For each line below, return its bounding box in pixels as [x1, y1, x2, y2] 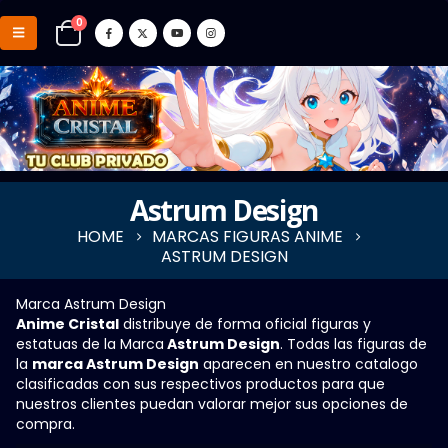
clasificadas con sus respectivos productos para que [16, 373, 385, 394]
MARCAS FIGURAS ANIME [152, 224, 343, 248]
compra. [16, 413, 75, 434]
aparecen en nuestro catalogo [199, 353, 418, 374]
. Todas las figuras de [280, 333, 427, 354]
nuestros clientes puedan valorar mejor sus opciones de [16, 393, 408, 414]
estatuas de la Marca [16, 333, 164, 354]
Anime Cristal [16, 313, 119, 334]
